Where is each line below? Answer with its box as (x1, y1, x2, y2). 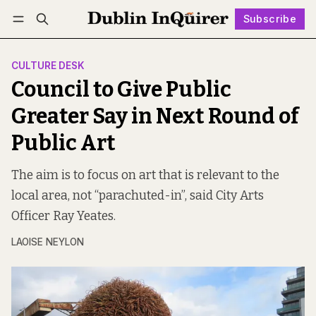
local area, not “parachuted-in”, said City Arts (11, 188, 264, 204)
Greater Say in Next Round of (11, 104, 299, 130)
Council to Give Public (11, 77, 231, 103)
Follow (154, 33, 188, 46)
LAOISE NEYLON (11, 236, 84, 248)
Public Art (11, 130, 116, 157)
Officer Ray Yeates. (11, 209, 116, 224)
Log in (25, 34, 54, 45)
